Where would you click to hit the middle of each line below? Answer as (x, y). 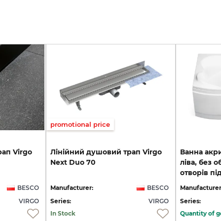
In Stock (63, 213)
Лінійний (67, 152)
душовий (104, 152)
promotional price (80, 124)
